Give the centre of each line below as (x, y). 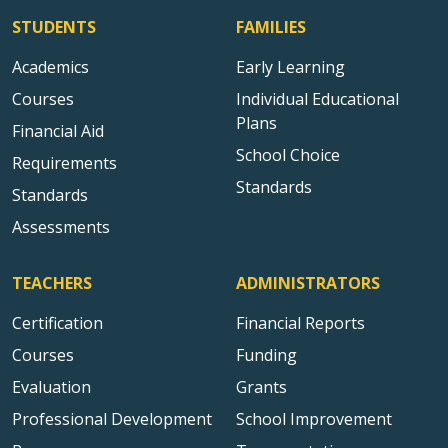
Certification (57, 323)
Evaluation (51, 387)
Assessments (61, 227)
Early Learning (290, 67)
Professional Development (112, 419)
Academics (50, 67)
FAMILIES (271, 27)
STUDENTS (54, 27)
